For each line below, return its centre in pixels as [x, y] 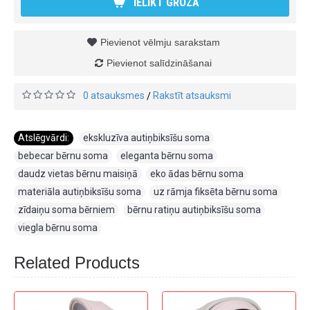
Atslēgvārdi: [44, 138]
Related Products [77, 263]
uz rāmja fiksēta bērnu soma [216, 192]
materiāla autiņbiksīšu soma [80, 192]
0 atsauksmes [114, 95]
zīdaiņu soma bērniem [66, 210]
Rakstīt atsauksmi [192, 95]
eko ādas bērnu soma [197, 174]
